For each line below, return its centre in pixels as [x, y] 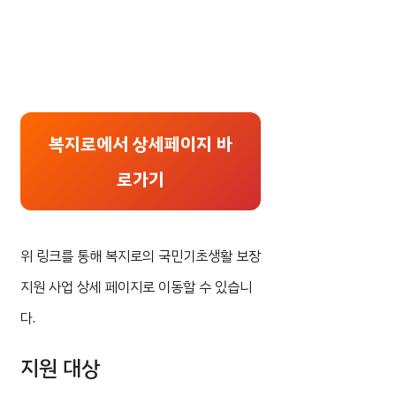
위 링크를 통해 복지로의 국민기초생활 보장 [141, 256]
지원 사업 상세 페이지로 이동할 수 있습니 [136, 287]
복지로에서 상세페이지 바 [141, 144]
